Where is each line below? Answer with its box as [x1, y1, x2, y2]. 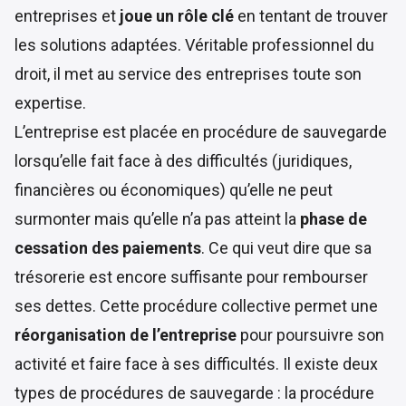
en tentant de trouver [234, 6, 388, 25]
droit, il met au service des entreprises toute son [14, 64, 362, 83]
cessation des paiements [14, 238, 201, 257]
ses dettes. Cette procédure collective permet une [14, 296, 378, 315]
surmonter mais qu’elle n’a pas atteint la [14, 209, 296, 228]
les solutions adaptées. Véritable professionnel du [14, 35, 374, 54]
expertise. [14, 93, 86, 112]
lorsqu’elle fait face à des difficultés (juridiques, [14, 151, 352, 170]
